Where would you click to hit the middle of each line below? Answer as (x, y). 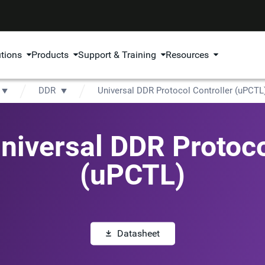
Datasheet (138, 234)
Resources (188, 55)
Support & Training (117, 55)
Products (50, 55)
